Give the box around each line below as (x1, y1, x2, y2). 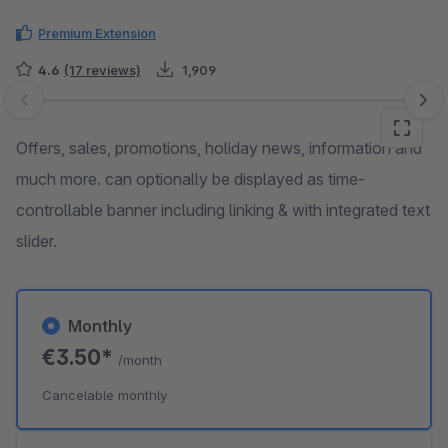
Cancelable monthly (42, 387, 167, 403)
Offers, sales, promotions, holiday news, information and (16, 138, 422, 158)
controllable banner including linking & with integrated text (16, 200, 430, 220)
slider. (16, 231, 57, 251)
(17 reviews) (64, 62, 141, 78)
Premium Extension (38, 25, 156, 41)
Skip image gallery (15, 100, 146, 120)
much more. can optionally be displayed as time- (16, 169, 365, 189)
